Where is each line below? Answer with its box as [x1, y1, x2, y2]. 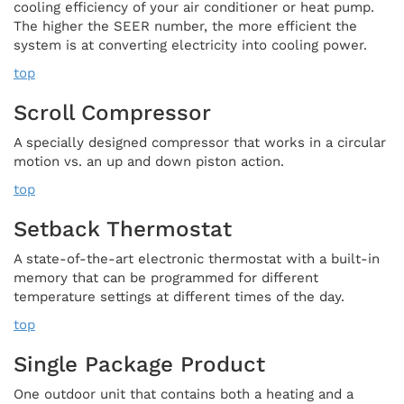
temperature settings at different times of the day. [14, 288, 344, 305]
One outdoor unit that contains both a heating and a [14, 385, 353, 402]
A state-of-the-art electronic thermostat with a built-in [14, 250, 380, 267]
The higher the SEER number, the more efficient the [14, 17, 357, 34]
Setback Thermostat [14, 216, 232, 242]
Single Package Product [14, 351, 265, 377]
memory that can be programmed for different [14, 269, 318, 286]
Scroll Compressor [14, 99, 211, 125]
